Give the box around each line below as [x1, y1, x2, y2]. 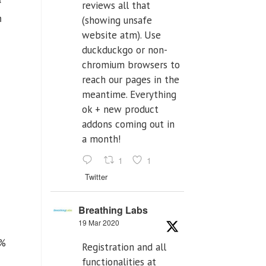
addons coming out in [82, 118, 175, 131]
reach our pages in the [82, 73, 179, 87]
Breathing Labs [78, 203, 148, 217]
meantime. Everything [82, 88, 176, 102]
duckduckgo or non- [82, 43, 167, 57]
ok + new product [82, 103, 159, 116]
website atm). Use [82, 28, 161, 42]
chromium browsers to [82, 58, 180, 72]
